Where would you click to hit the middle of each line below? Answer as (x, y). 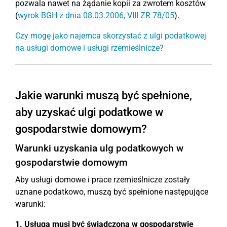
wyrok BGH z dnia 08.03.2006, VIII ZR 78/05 (96, 15)
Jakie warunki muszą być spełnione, (104, 96)
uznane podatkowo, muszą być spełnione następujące (112, 192)
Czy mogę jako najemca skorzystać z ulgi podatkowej (111, 36)
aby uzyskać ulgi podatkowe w (89, 112)
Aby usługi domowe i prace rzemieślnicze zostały (103, 180)
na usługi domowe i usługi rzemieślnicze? (89, 48)
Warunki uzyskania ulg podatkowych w (99, 148)
